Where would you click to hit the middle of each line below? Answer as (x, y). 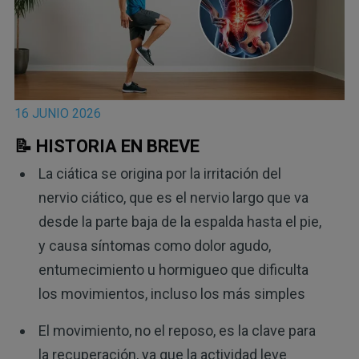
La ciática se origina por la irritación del (159, 174)
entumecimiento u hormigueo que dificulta (173, 270)
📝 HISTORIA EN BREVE (107, 146)
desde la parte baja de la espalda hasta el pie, (179, 222)
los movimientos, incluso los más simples (171, 294)
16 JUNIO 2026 (57, 113)
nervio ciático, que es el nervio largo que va (173, 198)
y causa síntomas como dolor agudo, (154, 246)
